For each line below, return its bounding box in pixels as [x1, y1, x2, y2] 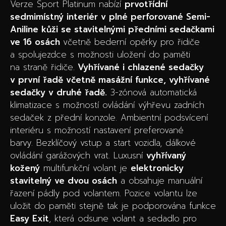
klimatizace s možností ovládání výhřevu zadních [10, 98, 204, 111]
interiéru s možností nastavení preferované [10, 124, 184, 137]
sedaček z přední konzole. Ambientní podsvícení [10, 111, 208, 124]
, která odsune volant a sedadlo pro [49, 212, 197, 225]
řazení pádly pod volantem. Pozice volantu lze [10, 187, 197, 200]
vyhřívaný [146, 149, 186, 162]
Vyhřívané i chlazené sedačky [75, 61, 204, 74]
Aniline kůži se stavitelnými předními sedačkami [10, 23, 214, 36]
